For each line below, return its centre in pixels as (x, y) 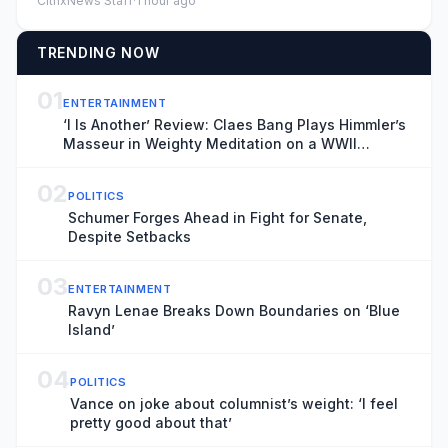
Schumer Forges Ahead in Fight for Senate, (217, 217)
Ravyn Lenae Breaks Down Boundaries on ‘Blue (234, 310)
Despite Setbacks (129, 236)
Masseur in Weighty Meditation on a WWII (210, 143)
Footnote (94, 162)
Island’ (91, 329)
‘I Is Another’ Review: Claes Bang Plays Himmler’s (234, 124)
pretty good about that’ (151, 422)
